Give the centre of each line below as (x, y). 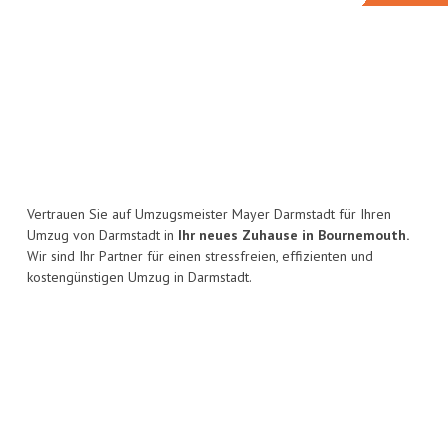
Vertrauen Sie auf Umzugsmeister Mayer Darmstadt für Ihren (209, 214)
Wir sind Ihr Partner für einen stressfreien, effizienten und (200, 256)
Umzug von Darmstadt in (102, 235)
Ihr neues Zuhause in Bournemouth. (293, 235)
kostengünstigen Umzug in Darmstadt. (139, 277)
